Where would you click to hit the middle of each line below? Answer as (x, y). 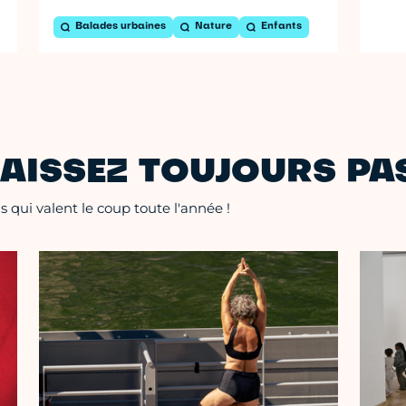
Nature (214, 26)
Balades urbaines (121, 26)
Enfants (282, 26)
